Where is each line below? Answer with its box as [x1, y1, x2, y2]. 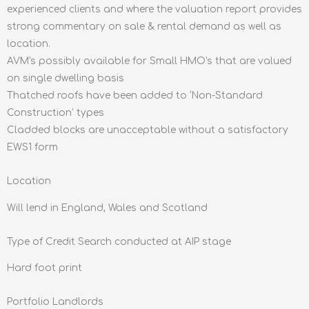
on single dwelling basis [7, 73, 124, 84]
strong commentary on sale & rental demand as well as [7, 21, 281, 32]
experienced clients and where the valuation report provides [7, 4, 302, 15]
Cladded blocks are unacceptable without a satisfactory [7, 125, 288, 136]
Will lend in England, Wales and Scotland [7, 202, 208, 213]
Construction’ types [7, 108, 104, 119]
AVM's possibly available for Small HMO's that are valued [7, 56, 292, 67]
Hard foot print [7, 263, 82, 274]
